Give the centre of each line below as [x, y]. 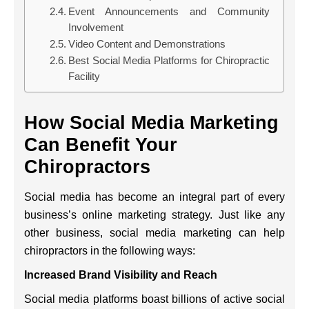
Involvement [96, 27]
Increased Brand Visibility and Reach [121, 275]
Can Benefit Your [101, 144]
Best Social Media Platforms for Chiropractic [169, 60]
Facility [84, 76]
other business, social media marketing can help [154, 232]
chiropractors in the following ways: [110, 250]
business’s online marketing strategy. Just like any [154, 215]
